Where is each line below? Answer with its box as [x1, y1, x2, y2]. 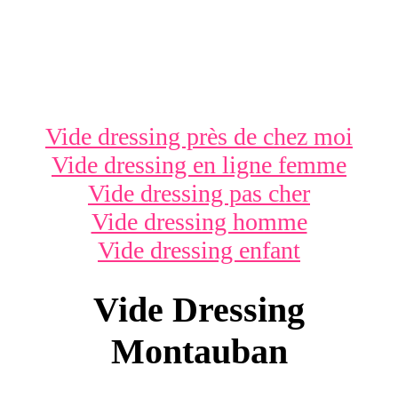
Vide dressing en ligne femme [52, 151, 346, 179]
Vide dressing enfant [98, 236, 300, 264]
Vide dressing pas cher [88, 179, 310, 207]
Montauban [110, 330, 288, 371]
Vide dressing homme [91, 208, 307, 235]
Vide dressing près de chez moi [45, 123, 353, 150]
